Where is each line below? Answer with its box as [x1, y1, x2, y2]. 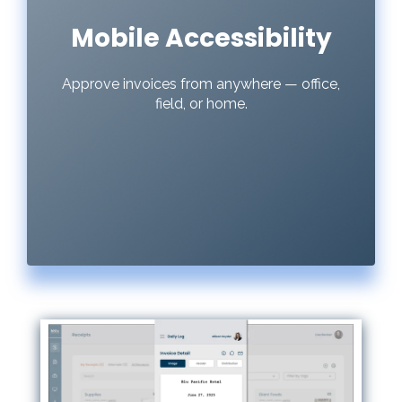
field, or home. [154, 95, 248, 113]
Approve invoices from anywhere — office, [62, 75, 340, 93]
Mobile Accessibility [70, 21, 332, 57]
